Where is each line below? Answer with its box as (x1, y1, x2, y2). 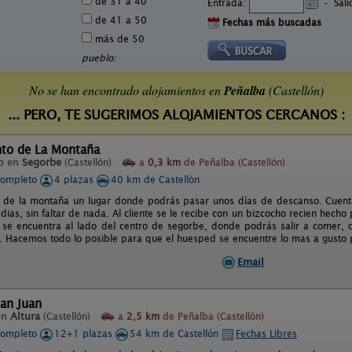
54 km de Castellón (130, 328, 222, 339)
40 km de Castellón (111, 174, 200, 185)
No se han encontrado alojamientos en (28, 82, 224, 98)
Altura (10, 310, 40, 322)
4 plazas (54, 174, 97, 185)
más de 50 (92, 33, 145, 45)
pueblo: (82, 52, 116, 64)
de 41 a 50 (92, 14, 147, 26)
